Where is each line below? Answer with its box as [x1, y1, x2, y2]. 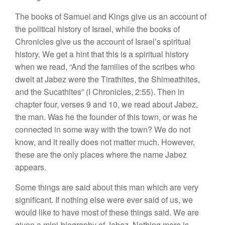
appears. [15, 161, 46, 173]
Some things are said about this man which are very [15, 181, 198, 193]
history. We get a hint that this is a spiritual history [15, 48, 189, 60]
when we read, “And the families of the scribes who [15, 61, 195, 72]
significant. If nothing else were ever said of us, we [15, 194, 193, 205]
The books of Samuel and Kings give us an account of [15, 11, 206, 22]
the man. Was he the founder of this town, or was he [15, 111, 197, 123]
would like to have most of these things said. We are [15, 206, 199, 218]
